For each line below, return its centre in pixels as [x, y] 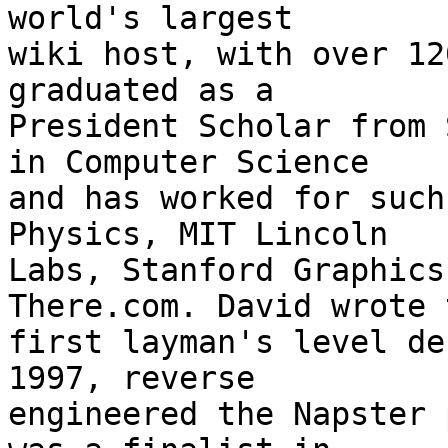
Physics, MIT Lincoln [198, 234]
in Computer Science [188, 162]
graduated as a [141, 90]
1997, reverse [131, 378]
